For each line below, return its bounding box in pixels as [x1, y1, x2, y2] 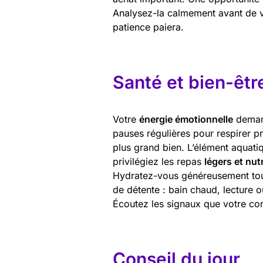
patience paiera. [113, 21, 184, 33]
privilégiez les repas [113, 156, 204, 167]
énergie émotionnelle [139, 113, 233, 125]
